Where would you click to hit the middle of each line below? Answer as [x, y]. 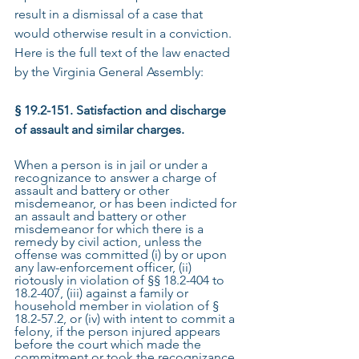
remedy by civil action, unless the [110, 242]
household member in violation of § [118, 306]
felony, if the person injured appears [119, 331]
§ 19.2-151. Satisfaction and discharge [122, 110]
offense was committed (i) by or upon [122, 254]
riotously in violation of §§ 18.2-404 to [121, 280]
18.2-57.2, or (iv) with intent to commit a [126, 319]
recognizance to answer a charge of [117, 177]
